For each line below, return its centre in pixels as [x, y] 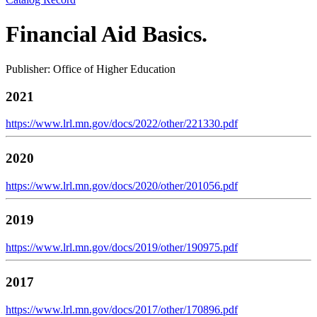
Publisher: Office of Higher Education [91, 69]
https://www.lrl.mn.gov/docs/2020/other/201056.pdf [122, 185]
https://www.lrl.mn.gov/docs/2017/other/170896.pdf [122, 309]
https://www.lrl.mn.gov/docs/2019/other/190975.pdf [122, 248]
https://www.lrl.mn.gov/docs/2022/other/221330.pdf [122, 124]
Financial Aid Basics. [106, 34]
